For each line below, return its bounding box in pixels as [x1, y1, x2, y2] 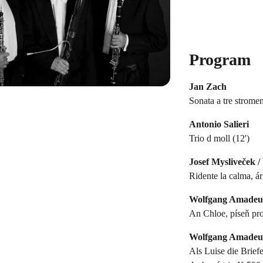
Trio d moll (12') [189, 133, 249, 143]
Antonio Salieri [189, 119, 249, 129]
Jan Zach [189, 81, 227, 92]
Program [189, 50, 251, 69]
